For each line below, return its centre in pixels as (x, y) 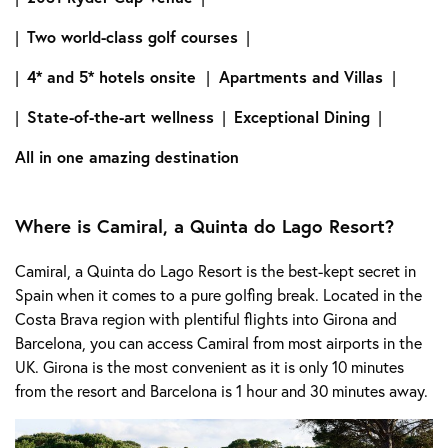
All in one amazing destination (127, 157)
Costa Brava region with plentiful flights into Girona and (206, 318)
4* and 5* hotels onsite (116, 77)
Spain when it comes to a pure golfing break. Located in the (218, 294)
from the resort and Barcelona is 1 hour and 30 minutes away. (223, 390)
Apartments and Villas (301, 77)
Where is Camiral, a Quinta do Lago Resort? (204, 226)
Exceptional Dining (302, 117)
